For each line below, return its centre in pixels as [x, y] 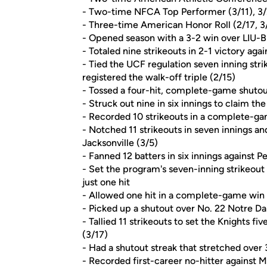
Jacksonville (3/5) [120, 143]
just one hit [106, 182]
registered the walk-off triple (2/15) [159, 77]
